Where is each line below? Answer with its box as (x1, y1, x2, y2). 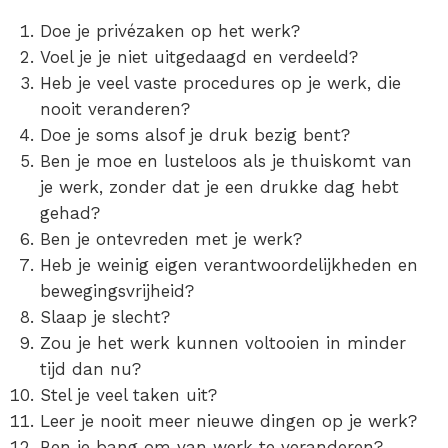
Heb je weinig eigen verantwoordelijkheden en (40, 255, 418, 276)
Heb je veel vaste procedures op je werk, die (40, 73, 401, 94)
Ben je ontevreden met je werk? (40, 229, 302, 250)
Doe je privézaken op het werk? (40, 21, 300, 42)
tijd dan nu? (40, 359, 141, 380)
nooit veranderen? (40, 99, 190, 120)
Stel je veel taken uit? (40, 385, 217, 406)
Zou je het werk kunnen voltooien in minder (40, 333, 406, 354)
